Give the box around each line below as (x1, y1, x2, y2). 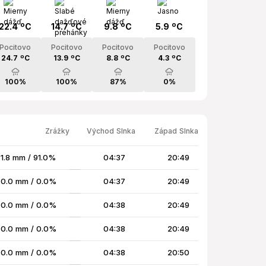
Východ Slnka (87, 126, 135, 136)
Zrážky (45, 126, 69, 136)
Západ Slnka (154, 126, 198, 136)
